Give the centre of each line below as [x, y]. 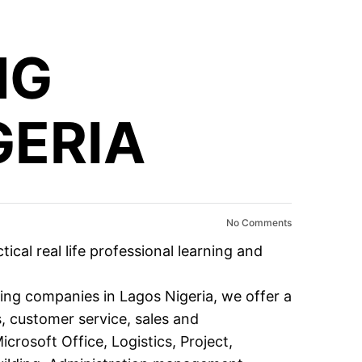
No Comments [258, 223]
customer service [68, 319]
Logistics [142, 341]
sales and [167, 319]
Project [204, 341]
